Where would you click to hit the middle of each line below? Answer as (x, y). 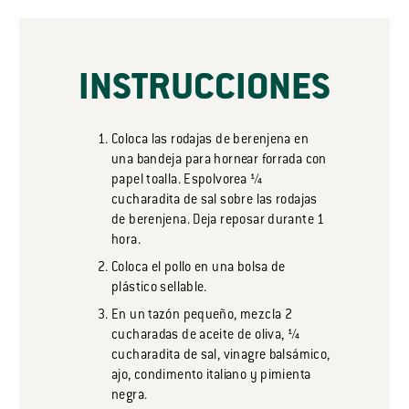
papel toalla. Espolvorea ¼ (187, 181)
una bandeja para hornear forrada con (219, 161)
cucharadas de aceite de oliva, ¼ (206, 336)
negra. (130, 396)
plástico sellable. (159, 288)
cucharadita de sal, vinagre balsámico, (221, 356)
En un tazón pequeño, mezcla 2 (202, 316)
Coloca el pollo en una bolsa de (199, 268)
